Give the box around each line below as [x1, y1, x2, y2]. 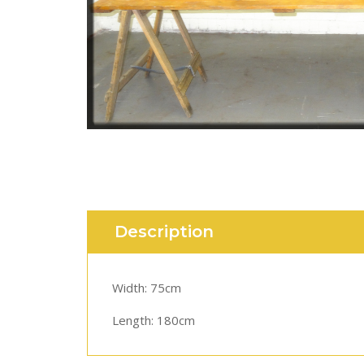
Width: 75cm [112, 279, 181, 296]
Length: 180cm [112, 312, 195, 328]
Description [115, 222, 214, 241]
